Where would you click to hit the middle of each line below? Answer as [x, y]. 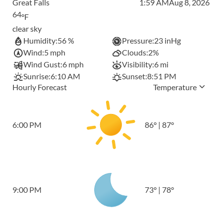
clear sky [27, 29]
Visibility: [138, 64]
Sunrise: [37, 76]
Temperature [175, 87]
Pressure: [138, 41]
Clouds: [135, 53]
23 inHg [168, 41]
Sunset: [135, 76]
